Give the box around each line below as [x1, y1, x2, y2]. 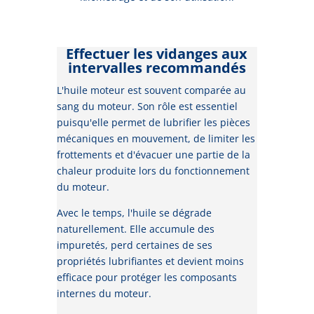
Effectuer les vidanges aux [66, 44, 248, 64]
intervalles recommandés [67, 58, 246, 78]
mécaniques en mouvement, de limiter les [56, 132, 255, 146]
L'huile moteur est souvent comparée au [56, 83, 246, 97]
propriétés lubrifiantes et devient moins [56, 254, 244, 268]
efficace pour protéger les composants [56, 271, 237, 285]
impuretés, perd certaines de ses [56, 238, 212, 252]
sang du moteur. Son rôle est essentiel [56, 100, 238, 114]
